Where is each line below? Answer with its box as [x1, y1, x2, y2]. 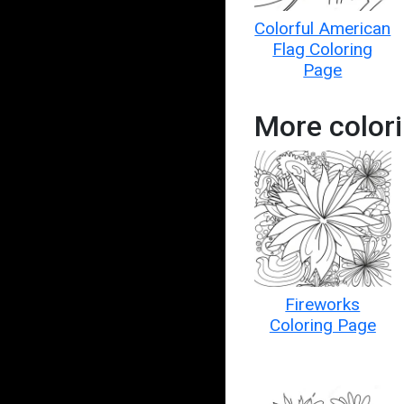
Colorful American [254, 17, 391, 39]
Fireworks [285, 294, 361, 316]
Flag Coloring [272, 38, 373, 60]
